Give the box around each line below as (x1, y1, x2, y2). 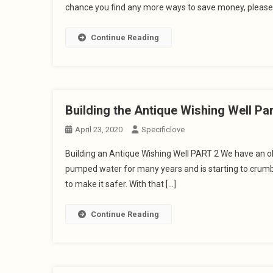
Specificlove (141, 125, 185, 134)
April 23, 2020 (75, 125, 122, 134)
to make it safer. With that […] (65, 179, 176, 189)
